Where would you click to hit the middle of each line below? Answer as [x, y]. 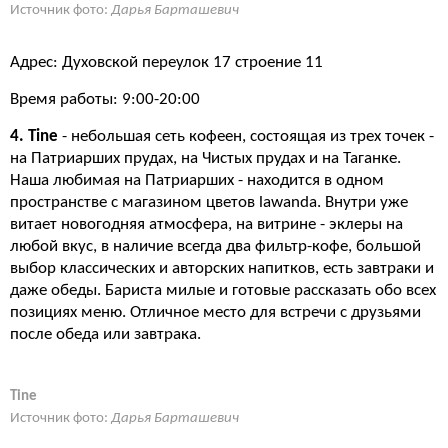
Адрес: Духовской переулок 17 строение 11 [166, 62]
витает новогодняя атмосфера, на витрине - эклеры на [206, 224]
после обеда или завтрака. [105, 334]
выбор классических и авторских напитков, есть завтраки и [222, 268]
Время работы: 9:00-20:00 [105, 99]
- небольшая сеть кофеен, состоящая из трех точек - [246, 136]
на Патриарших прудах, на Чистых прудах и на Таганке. [205, 158]
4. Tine [34, 136]
